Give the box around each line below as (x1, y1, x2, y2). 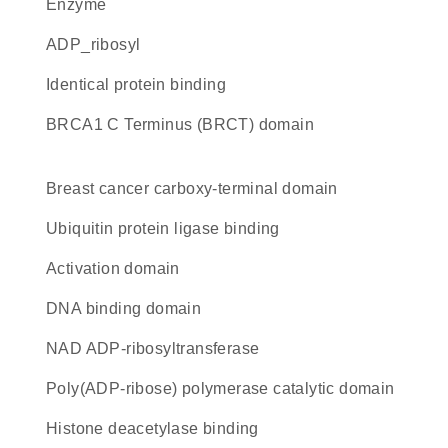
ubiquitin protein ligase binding (58, 220, 280, 237)
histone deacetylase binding (58, 420, 259, 437)
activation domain (57, 260, 180, 277)
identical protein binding (50, 76, 227, 93)
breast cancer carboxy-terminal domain (57, 180, 338, 197)
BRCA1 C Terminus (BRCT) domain (57, 116, 315, 133)
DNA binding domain (58, 300, 202, 317)
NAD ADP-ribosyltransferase (58, 340, 260, 357)
